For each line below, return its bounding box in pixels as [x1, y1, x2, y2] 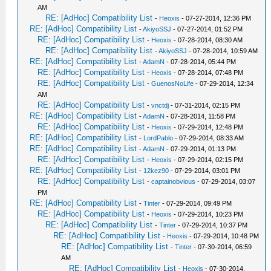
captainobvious [151, 178, 196, 185]
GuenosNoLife [151, 80, 194, 87]
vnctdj [151, 102, 169, 109]
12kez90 [143, 167, 169, 174]
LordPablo [143, 134, 174, 142]
